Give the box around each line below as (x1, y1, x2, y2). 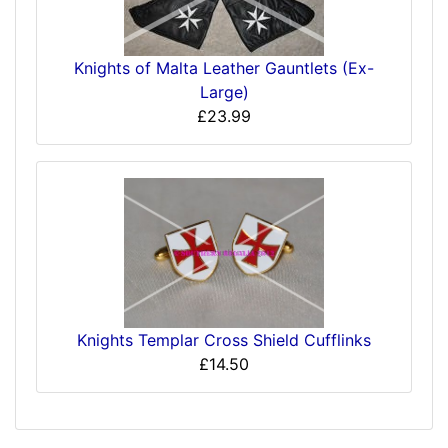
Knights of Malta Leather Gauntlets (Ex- (74, 57, 374, 78)
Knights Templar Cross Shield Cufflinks (77, 330, 371, 351)
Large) (199, 81, 249, 102)
